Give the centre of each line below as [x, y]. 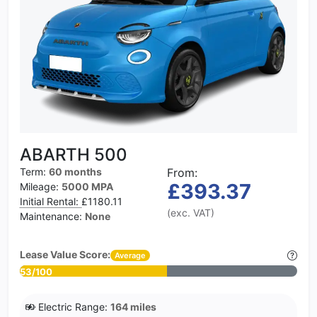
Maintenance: [52, 217]
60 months [75, 172]
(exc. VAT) [191, 213]
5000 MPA [87, 187]
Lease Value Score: [65, 255]
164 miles [133, 307]
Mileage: [41, 187]
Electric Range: [73, 307]
